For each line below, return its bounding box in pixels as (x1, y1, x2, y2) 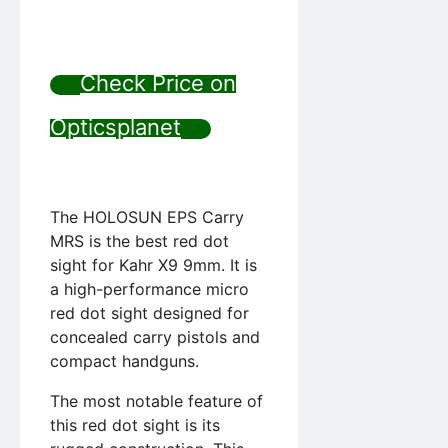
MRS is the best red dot (50, 230, 229, 251)
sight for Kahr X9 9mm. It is (50, 254, 257, 275)
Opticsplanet (50, 113, 181, 140)
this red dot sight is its (50, 414, 220, 435)
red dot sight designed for (50, 302, 249, 323)
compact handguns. (50, 350, 199, 371)
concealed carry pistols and (50, 326, 260, 347)
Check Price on (80, 69, 236, 96)
